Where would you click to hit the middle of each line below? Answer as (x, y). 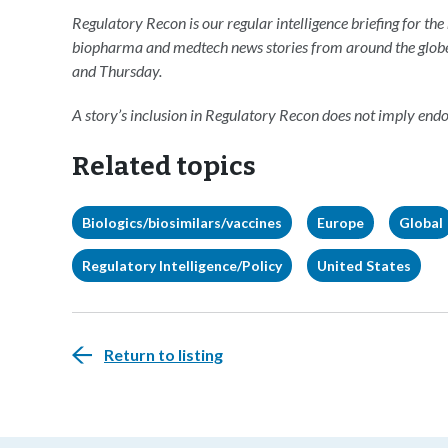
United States (364, 265)
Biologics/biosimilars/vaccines (182, 222)
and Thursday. (117, 70)
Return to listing (163, 354)
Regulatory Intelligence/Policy (182, 265)
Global (421, 222)
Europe (340, 222)
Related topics (164, 166)
